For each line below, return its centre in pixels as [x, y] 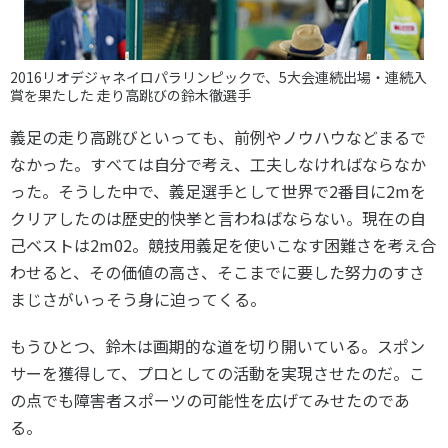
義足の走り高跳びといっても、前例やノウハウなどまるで [218, 137]
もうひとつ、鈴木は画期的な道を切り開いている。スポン [217, 346]
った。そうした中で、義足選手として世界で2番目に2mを [218, 191]
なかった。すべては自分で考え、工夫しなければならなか [218, 164]
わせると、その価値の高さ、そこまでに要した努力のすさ [217, 272]
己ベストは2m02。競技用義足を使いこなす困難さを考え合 [223, 245]
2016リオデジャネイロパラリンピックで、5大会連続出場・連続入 [218, 77]
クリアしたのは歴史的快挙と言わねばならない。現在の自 [218, 218]
